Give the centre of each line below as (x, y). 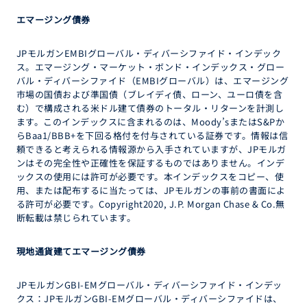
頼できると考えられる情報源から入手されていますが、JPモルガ (151, 149)
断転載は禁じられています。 (76, 218)
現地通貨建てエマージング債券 (81, 251)
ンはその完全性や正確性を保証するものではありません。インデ (151, 163)
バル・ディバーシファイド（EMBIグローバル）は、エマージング (153, 81)
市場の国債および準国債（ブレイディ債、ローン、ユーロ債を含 (150, 94)
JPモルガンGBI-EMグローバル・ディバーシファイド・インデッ (149, 285)
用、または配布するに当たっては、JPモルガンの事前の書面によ (151, 190)
